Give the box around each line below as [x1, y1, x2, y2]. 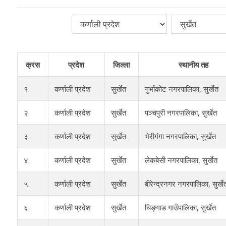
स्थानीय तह [179, 59, 209, 70]
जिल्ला [113, 59, 130, 70]
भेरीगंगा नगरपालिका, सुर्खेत [144, 131, 216, 141]
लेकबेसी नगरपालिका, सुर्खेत [144, 154, 217, 165]
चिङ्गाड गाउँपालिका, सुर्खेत [144, 202, 216, 212]
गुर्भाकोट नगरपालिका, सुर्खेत [144, 83, 218, 94]
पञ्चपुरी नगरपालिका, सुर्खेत [144, 107, 217, 118]
